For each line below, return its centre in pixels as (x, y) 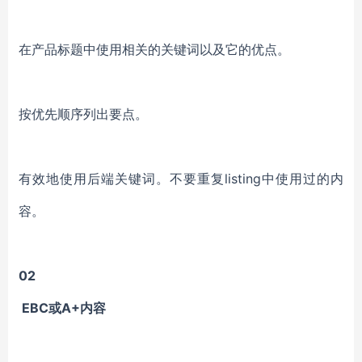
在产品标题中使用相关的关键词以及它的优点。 (154, 49)
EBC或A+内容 (62, 308)
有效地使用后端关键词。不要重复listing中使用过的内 (181, 179)
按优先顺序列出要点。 (83, 114)
